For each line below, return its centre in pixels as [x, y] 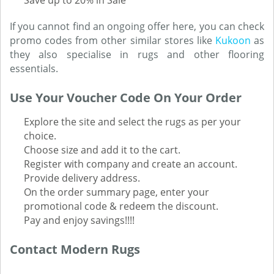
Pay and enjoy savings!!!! [79, 220]
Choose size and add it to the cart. [102, 150]
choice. [40, 136]
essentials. [34, 68]
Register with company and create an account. [131, 164]
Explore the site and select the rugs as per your [132, 122]
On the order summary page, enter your [117, 192]
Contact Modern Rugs [75, 249]
